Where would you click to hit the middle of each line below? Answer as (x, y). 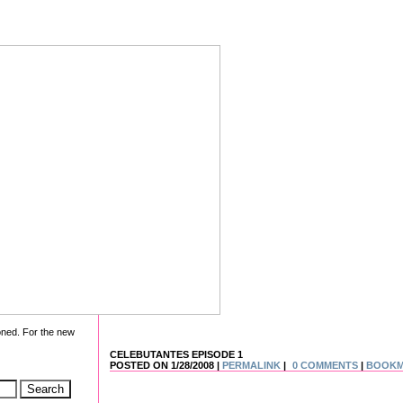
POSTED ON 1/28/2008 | (166, 365)
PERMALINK (251, 365)
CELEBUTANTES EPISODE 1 (176, 354)
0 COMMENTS (325, 365)
